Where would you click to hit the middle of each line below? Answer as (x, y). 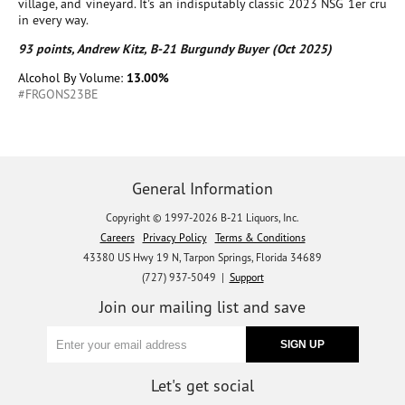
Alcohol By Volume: (72, 78)
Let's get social (202, 386)
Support (246, 277)
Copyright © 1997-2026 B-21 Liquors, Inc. (202, 217)
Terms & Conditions (260, 237)
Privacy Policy (174, 237)
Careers (117, 237)
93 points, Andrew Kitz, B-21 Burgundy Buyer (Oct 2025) (175, 49)
